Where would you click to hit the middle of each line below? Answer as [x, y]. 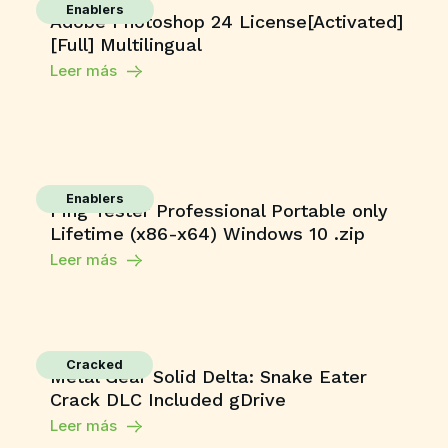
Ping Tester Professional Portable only [219, 210]
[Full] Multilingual [126, 44]
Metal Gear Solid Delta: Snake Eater [208, 376]
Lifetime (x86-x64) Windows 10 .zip [207, 233]
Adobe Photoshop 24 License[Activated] [226, 21]
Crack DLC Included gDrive [168, 399]
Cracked [94, 364]
